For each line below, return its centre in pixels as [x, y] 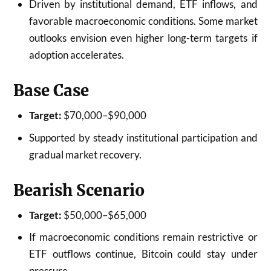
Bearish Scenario [79, 190]
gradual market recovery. [85, 154]
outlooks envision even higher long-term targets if [143, 38]
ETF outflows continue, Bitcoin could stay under [143, 254]
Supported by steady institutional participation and [143, 137]
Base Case [51, 91]
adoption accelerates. [76, 55]
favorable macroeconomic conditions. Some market [143, 21]
